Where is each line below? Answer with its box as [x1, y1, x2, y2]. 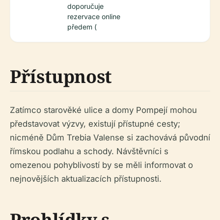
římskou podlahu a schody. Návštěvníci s [10, 146, 168, 156]
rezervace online [67, 12, 120, 21]
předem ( [67, 22, 97, 31]
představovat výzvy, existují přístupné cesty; [10, 118, 180, 129]
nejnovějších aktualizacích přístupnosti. [10, 173, 162, 184]
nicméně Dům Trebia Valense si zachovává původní [10, 132, 210, 142]
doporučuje [67, 1, 104, 10]
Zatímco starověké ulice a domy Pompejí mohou [10, 105, 197, 115]
